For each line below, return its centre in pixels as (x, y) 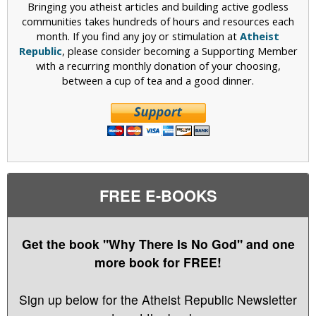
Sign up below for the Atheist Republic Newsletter (158, 299)
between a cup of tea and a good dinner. (158, 81)
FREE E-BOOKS (158, 196)
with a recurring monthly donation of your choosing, (158, 66)
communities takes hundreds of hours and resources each (158, 22)
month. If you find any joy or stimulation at (138, 36)
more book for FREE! (158, 262)
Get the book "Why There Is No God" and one (158, 244)
